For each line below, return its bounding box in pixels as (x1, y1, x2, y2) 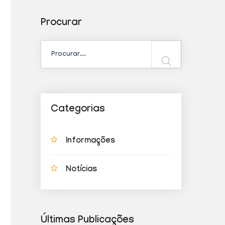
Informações (66, 137, 115, 146)
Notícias (66, 165, 97, 175)
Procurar (41, 18, 82, 30)
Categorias (51, 104, 105, 116)
